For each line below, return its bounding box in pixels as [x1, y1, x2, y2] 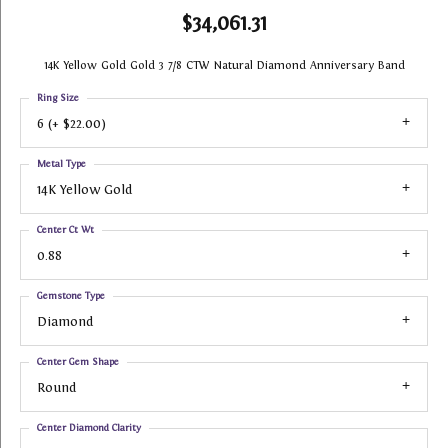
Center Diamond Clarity [37, 422, 141, 433]
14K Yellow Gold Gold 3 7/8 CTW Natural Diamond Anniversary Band [43, 59, 405, 71]
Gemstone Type [37, 290, 105, 301]
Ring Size [37, 92, 79, 103]
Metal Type [37, 158, 86, 169]
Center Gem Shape [37, 356, 119, 367]
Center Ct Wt [37, 224, 94, 235]
